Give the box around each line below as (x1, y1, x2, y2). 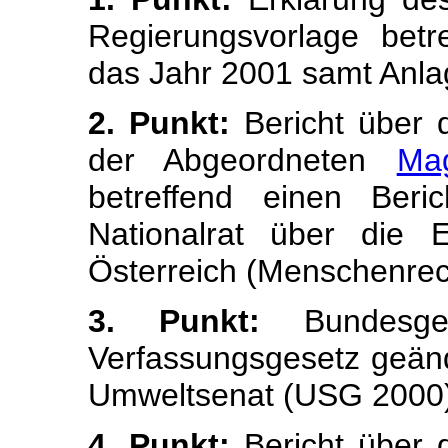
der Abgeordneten (88, 142, 397, 178)
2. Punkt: (88, 105, 230, 141)
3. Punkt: (88, 303, 261, 339)
